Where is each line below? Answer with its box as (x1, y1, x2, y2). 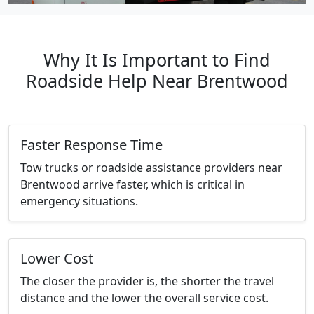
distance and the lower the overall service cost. (20, 290, 268, 306)
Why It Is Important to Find (43, 48, 271, 72)
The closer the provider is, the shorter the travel (20, 273, 274, 289)
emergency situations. (20, 193, 138, 210)
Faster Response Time (20, 135, 163, 155)
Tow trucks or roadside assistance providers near (20, 160, 282, 176)
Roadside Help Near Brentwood (26, 69, 288, 93)
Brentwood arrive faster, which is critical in (20, 177, 245, 193)
